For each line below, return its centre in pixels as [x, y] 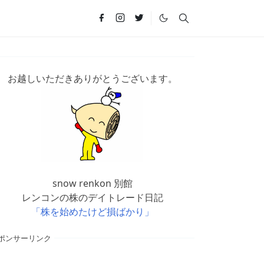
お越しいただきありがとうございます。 [92, 78]
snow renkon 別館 [92, 183]
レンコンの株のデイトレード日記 [92, 197]
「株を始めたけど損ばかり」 [92, 211]
